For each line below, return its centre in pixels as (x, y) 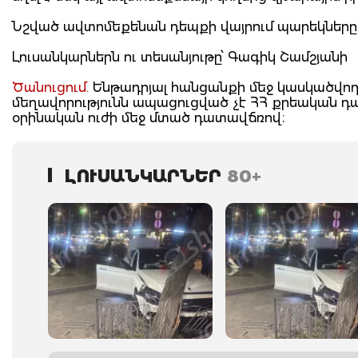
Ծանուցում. (50, 88)
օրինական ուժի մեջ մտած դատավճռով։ (149, 118)
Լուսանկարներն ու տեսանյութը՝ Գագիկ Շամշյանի (182, 57)
